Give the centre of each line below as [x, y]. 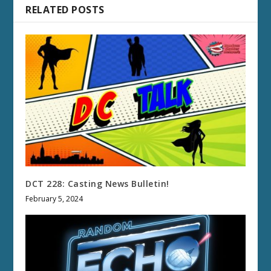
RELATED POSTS [65, 9]
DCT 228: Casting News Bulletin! [97, 183]
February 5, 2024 [54, 198]
